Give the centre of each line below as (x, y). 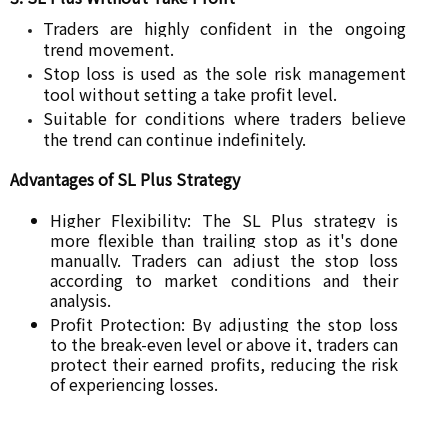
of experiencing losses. (134, 383)
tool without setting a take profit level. (189, 93)
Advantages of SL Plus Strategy (125, 179)
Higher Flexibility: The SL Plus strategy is (224, 219)
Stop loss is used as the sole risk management (224, 72)
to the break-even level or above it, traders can (224, 343)
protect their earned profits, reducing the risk (224, 363)
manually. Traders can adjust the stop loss (224, 259)
